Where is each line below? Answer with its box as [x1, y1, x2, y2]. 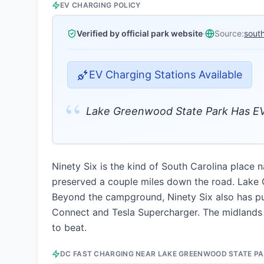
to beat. [52, 222, 87, 233]
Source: [214, 28, 244, 38]
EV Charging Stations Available [89, 68, 242, 81]
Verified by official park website [77, 28, 203, 38]
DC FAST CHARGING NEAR [60, 249, 158, 258]
